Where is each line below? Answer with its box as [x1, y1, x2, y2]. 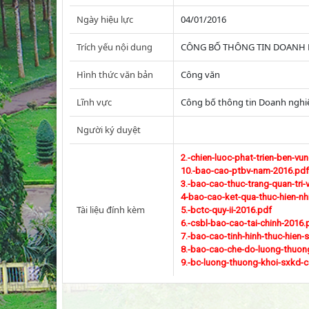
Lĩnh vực [77, 96, 112, 108]
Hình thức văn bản [77, 68, 153, 81]
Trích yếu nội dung [77, 41, 152, 53]
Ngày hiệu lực [77, 13, 133, 26]
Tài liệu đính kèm [77, 203, 145, 216]
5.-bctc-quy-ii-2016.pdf [181, 205, 272, 215]
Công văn [181, 68, 220, 81]
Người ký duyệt [77, 123, 141, 136]
